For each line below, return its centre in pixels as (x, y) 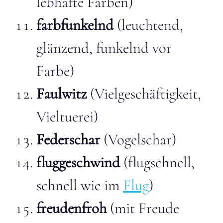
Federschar (68, 139)
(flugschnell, (157, 162)
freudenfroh (71, 208)
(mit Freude (143, 208)
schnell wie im (80, 185)
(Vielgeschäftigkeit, (146, 94)
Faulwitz (63, 94)
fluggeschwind (78, 162)
